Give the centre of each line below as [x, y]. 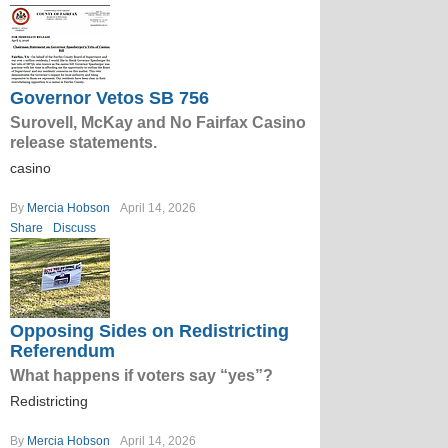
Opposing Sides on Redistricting [149, 331]
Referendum [62, 351]
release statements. [83, 142]
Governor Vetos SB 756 [109, 98]
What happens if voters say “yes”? [141, 375]
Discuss [74, 228]
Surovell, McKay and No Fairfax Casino [158, 122]
